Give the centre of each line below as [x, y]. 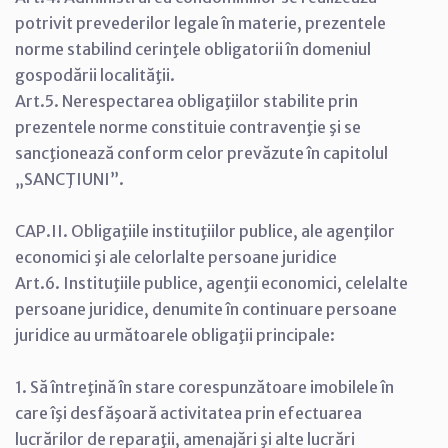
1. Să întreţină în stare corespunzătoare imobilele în [204, 387]
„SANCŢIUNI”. [69, 179]
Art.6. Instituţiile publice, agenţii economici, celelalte [211, 283]
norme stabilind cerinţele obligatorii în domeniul [193, 49]
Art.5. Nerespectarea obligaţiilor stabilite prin [186, 101]
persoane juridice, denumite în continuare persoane [206, 309]
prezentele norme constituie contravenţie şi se [188, 127]
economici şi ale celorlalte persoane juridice [176, 257]
